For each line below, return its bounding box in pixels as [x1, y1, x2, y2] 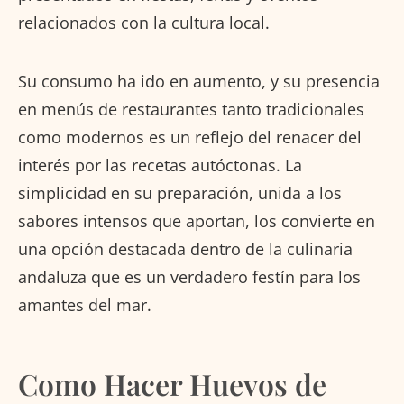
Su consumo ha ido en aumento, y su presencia [18, 69, 380, 92]
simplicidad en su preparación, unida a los [18, 181, 342, 204]
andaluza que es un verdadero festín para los [18, 265, 361, 288]
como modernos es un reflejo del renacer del [18, 125, 362, 148]
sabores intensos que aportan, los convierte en [18, 209, 375, 232]
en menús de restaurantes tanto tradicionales [18, 97, 364, 120]
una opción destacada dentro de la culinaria [18, 237, 353, 260]
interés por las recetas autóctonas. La [18, 153, 302, 176]
